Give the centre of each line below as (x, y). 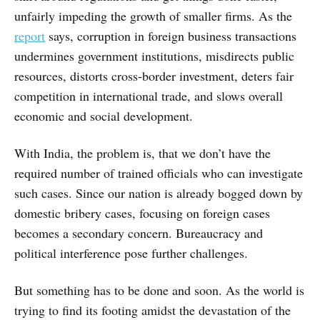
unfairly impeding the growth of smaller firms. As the (153, 16)
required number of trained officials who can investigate (159, 173)
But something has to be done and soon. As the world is (159, 290)
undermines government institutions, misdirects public (154, 56)
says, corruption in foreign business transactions (171, 36)
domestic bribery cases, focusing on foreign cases (142, 213)
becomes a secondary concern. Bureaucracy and (139, 233)
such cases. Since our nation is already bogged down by (159, 193)
